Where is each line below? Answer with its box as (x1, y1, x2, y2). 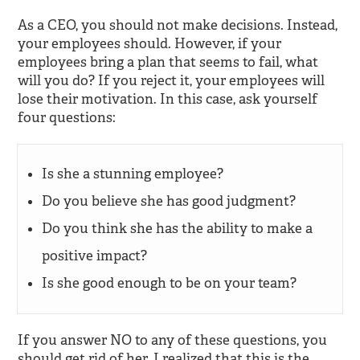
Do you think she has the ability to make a (42, 219, 313, 237)
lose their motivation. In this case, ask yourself (18, 90, 318, 108)
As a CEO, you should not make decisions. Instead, (18, 16, 338, 34)
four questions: (18, 108, 117, 126)
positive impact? (42, 247, 148, 264)
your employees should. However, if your (18, 35, 282, 52)
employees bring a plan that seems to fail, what (18, 53, 319, 71)
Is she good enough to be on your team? (42, 274, 297, 292)
